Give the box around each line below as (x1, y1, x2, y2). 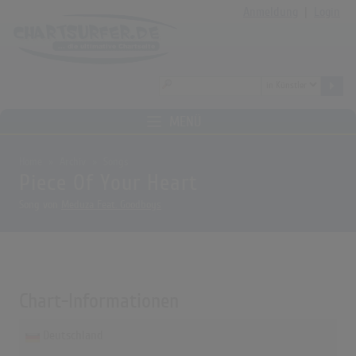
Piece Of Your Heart (19, 170, 198, 196)
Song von (19, 198, 61, 211)
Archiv (60, 156, 86, 168)
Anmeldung (243, 5, 298, 19)
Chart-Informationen (19, 289, 179, 313)
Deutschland (43, 328, 103, 343)
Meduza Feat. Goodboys (61, 198, 161, 211)
